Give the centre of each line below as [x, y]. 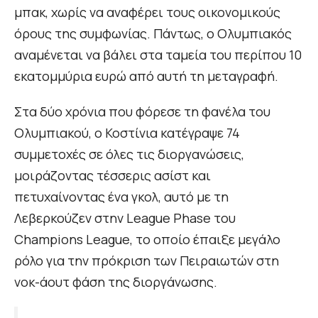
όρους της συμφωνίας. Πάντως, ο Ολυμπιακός [153, 34]
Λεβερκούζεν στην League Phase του [125, 218]
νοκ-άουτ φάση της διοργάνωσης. [116, 282]
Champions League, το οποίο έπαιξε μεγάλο [147, 240]
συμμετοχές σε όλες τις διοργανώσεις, [129, 154]
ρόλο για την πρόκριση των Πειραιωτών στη [147, 261]
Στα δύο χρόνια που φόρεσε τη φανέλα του [142, 112]
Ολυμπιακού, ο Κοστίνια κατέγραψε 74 [127, 133]
